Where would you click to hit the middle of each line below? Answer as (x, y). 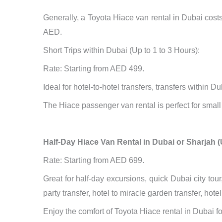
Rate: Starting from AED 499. (94, 69)
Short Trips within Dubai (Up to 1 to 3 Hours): (121, 51)
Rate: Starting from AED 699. (94, 161)
